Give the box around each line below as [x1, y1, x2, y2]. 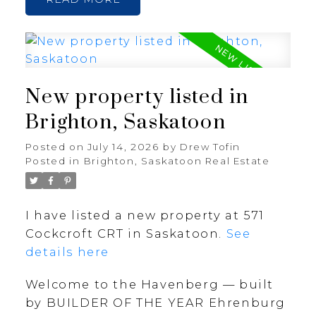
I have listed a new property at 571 [25, 208, 265, 223]
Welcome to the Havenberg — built [25, 277, 274, 292]
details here [25, 245, 110, 260]
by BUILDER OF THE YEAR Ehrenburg [25, 296, 286, 310]
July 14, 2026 [87, 141, 159, 153]
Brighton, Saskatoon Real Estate [83, 155, 270, 167]
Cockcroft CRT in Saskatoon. [25, 226, 226, 241]
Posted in [25, 155, 80, 167]
